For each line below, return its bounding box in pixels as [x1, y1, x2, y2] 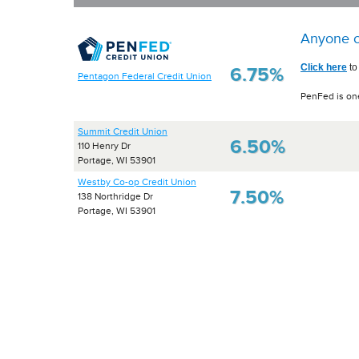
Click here [301, 62, 347, 73]
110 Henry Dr [78, 140, 131, 151]
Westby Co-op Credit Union [78, 176, 196, 188]
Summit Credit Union [78, 126, 167, 137]
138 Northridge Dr [78, 191, 153, 202]
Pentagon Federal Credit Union [78, 70, 212, 82]
